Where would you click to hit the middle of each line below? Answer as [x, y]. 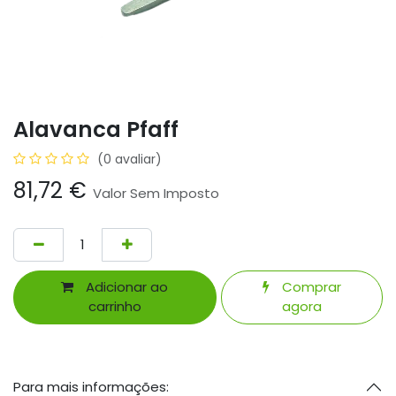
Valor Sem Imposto [156, 193]
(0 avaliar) [129, 159]
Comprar [309, 287]
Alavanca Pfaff [96, 129]
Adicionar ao [126, 287]
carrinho [114, 307]
